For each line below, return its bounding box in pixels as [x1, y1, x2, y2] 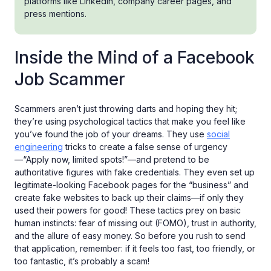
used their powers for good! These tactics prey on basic [15, 204, 241, 215]
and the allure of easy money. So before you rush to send [15, 230, 246, 241]
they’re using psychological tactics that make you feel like [15, 116, 246, 126]
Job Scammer [15, 68, 125, 90]
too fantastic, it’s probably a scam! [15, 255, 149, 266]
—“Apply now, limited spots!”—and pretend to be [15, 154, 209, 165]
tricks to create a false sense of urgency [63, 141, 227, 152]
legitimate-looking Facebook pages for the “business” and [15, 179, 249, 190]
